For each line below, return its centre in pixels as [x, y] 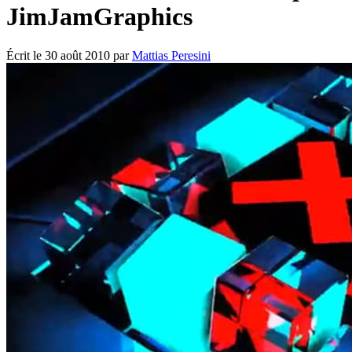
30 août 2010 [77, 55]
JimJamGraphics [99, 17]
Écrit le [26, 55]
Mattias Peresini [171, 55]
